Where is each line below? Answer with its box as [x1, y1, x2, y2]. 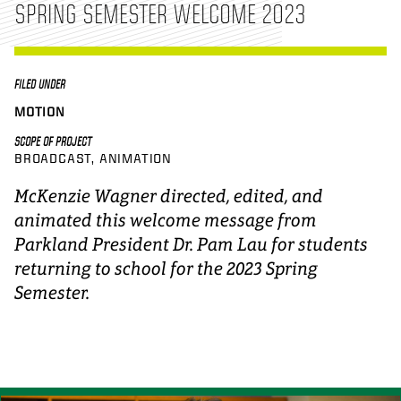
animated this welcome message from [14, 209, 317, 231]
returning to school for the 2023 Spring [14, 257, 318, 279]
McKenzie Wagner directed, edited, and [14, 184, 323, 207]
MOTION [14, 104, 65, 120]
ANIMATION [98, 150, 173, 166]
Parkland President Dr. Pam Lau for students [14, 233, 368, 255]
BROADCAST [14, 150, 92, 166]
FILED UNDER [14, 76, 65, 92]
